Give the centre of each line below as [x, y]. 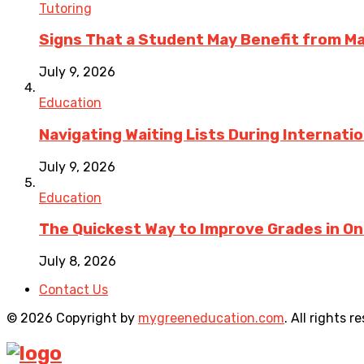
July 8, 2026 [78, 261]
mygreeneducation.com [211, 318]
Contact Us [74, 289]
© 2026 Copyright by [72, 318]
